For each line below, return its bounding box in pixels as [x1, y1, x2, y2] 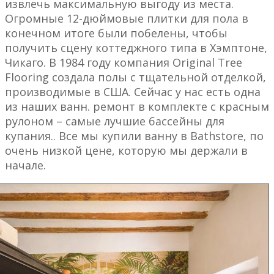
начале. [5, 158, 46, 173]
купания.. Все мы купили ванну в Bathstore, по [5, 128, 264, 144]
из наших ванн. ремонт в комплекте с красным [5, 99, 269, 114]
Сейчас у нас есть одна [134, 84, 261, 100]
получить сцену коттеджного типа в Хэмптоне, [5, 40, 267, 56]
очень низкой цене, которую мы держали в [5, 143, 248, 158]
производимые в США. [5, 84, 134, 100]
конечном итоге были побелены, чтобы [5, 26, 228, 41]
